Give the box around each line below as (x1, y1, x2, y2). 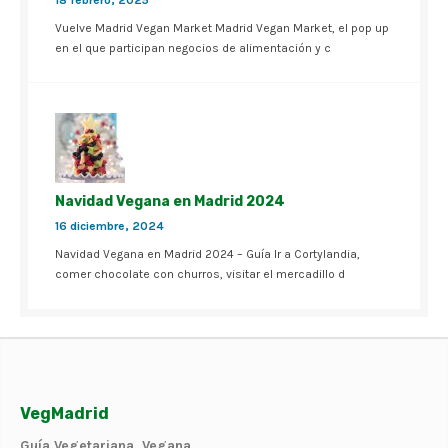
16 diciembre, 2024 (55, 218, 164, 233)
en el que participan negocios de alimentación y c (55, 40, 331, 55)
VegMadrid (20, 403, 109, 423)
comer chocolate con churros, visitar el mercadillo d (55, 266, 345, 281)
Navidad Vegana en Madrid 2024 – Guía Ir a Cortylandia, (55, 246, 360, 261)
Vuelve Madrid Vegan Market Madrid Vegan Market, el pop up (55, 20, 389, 35)
